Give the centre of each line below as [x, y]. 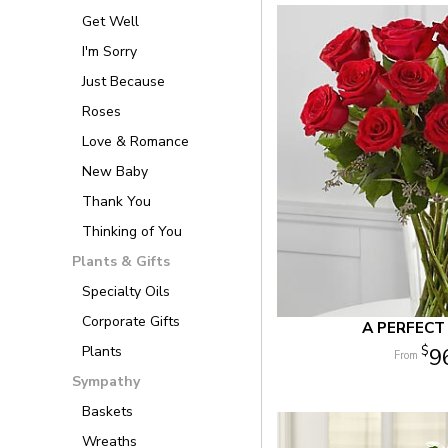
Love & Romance [135, 141]
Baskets [107, 411]
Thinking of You [132, 231]
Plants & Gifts [121, 261]
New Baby [115, 171]
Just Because [123, 81]
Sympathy [106, 381]
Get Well [110, 21]
